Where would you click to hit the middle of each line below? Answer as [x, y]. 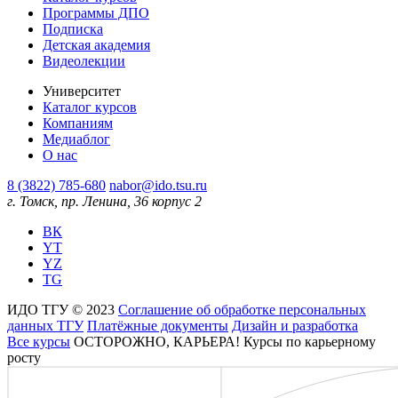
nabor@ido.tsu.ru [158, 185]
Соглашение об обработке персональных [242, 310]
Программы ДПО [96, 13]
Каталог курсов [90, 107]
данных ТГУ [45, 326]
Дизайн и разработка [295, 326]
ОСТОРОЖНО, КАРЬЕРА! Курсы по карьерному [225, 342]
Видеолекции [84, 61]
